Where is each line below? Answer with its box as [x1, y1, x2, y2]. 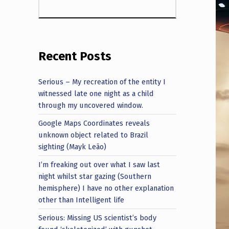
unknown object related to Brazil [38, 130, 149, 140]
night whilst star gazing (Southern [38, 171, 152, 181]
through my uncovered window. [38, 100, 144, 110]
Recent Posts [38, 49, 112, 64]
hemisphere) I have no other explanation [38, 183, 174, 193]
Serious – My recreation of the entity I [38, 77, 166, 86]
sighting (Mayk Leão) [38, 142, 107, 151]
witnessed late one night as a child [38, 88, 154, 98]
